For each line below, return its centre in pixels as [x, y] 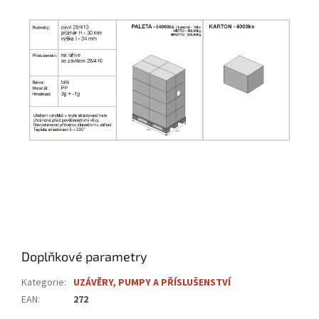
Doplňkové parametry [84, 257]
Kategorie [43, 283]
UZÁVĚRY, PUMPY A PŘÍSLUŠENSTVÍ [152, 283]
